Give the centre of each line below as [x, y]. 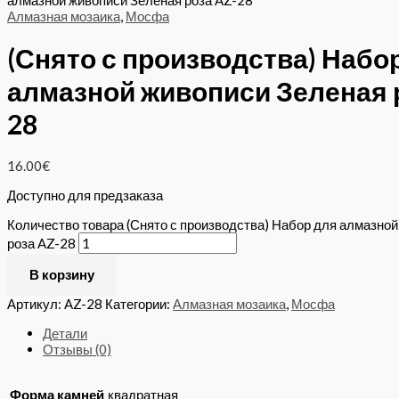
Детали [65, 334]
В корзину [62, 275]
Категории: [139, 304]
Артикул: [36, 304]
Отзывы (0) [77, 350]
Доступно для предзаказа [85, 195]
